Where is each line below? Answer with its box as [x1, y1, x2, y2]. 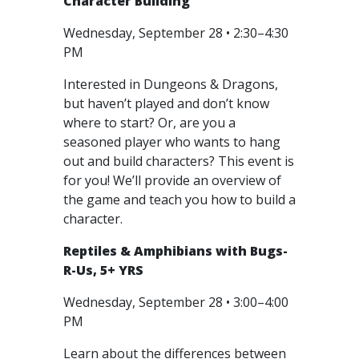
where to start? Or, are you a [63, 114, 236, 131]
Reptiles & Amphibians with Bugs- [63, 242, 288, 260]
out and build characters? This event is [63, 152, 294, 170]
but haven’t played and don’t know [63, 95, 269, 112]
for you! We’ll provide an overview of [63, 171, 281, 189]
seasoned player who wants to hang [63, 133, 280, 151]
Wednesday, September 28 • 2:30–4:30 [63, 24, 288, 42]
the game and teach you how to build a [63, 191, 296, 208]
